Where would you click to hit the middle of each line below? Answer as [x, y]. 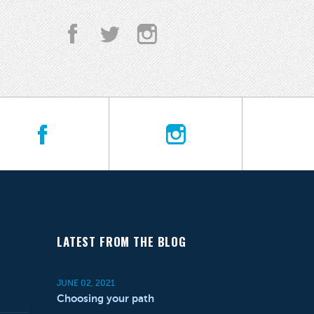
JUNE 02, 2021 [86, 283]
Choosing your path [105, 299]
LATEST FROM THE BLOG [122, 241]
